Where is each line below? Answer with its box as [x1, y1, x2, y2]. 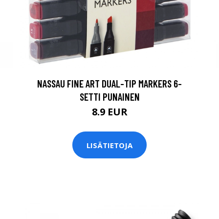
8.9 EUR [91, 105, 128, 118]
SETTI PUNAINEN [79, 90, 140, 103]
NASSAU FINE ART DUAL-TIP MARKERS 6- [37, 77, 182, 89]
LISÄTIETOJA [87, 140, 132, 150]
